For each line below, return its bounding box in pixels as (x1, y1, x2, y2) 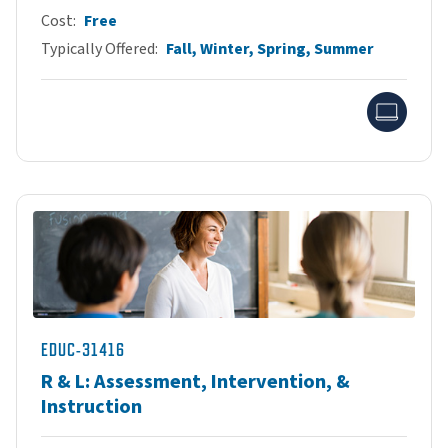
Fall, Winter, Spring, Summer (166, 37, 374, 60)
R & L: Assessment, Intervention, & (41, 367, 350, 396)
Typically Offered (41, 37, 155, 60)
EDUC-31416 (41, 339, 125, 360)
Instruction (41, 392, 142, 421)
